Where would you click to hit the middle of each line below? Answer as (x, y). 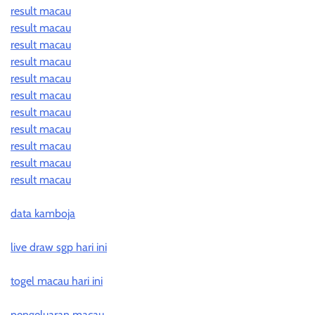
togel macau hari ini (57, 281)
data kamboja (43, 213)
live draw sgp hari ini (59, 247)
